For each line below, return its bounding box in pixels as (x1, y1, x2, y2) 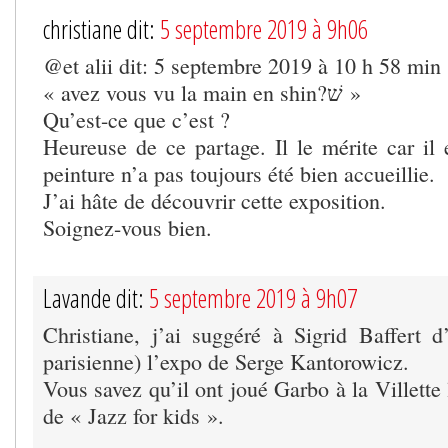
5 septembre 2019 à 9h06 (160, 11, 368, 46)
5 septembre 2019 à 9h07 (149, 280, 357, 315)
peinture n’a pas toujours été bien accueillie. (43, 158, 435, 188)
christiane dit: (43, 11, 160, 46)
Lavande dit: (43, 280, 149, 315)
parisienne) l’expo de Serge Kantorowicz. (43, 346, 409, 376)
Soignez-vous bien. (43, 212, 212, 242)
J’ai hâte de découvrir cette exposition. (43, 185, 386, 215)
